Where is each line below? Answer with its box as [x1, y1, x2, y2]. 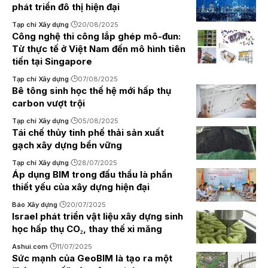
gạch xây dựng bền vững [12, 139, 122, 151]
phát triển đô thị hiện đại [12, 1, 120, 13]
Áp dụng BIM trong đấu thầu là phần [12, 169, 172, 180]
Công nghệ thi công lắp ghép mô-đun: [12, 31, 181, 42]
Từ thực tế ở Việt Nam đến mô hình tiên [12, 43, 185, 54]
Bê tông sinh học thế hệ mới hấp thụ [12, 85, 171, 96]
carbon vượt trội [12, 98, 85, 109]
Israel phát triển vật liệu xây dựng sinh [12, 211, 183, 222]
